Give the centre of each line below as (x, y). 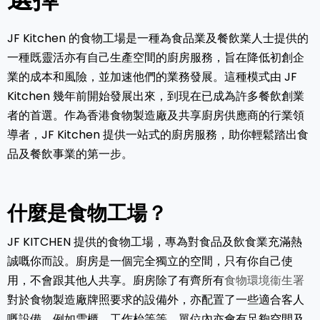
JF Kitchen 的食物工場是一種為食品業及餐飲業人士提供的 (158, 39)
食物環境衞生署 (264, 281)
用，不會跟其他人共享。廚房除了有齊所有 (116, 281)
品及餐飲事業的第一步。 (70, 154)
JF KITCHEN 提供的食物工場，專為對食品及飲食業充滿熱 (155, 242)
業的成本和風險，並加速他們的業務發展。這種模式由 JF (152, 77)
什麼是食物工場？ (87, 214)
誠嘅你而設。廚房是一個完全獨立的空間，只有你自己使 (150, 261)
